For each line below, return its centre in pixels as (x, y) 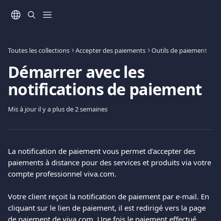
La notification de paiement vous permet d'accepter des (103, 151)
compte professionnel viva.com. (62, 174)
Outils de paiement (179, 50)
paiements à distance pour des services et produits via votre (110, 162)
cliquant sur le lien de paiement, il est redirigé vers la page (108, 208)
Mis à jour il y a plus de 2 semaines (58, 109)
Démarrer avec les (76, 72)
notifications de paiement (105, 89)
